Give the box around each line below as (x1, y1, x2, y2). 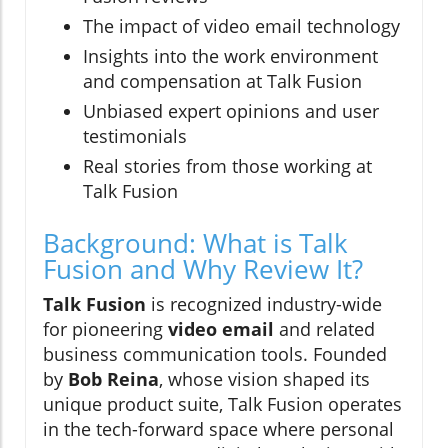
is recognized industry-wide (146, 291, 382, 316)
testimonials (83, 123, 187, 148)
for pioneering (43, 316, 168, 341)
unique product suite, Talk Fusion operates (43, 391, 402, 416)
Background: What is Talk (43, 224, 348, 261)
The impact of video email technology (83, 13, 400, 38)
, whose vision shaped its (159, 366, 370, 391)
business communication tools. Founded (43, 341, 387, 366)
